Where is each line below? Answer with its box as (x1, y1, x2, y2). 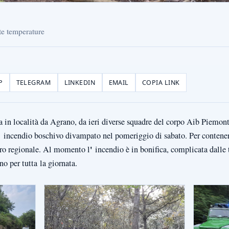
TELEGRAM (16, 78, 51, 87)
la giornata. (40, 157, 77, 169)
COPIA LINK (142, 78, 180, 87)
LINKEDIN (64, 78, 96, 87)
